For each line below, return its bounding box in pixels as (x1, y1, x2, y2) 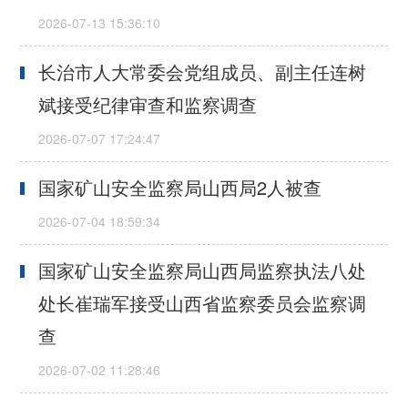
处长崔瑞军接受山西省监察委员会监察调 (38, 290, 367, 317)
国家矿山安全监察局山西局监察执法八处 (38, 257, 367, 284)
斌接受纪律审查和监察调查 (38, 91, 258, 118)
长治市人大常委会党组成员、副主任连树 (38, 58, 367, 86)
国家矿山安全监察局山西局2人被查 (38, 174, 322, 201)
